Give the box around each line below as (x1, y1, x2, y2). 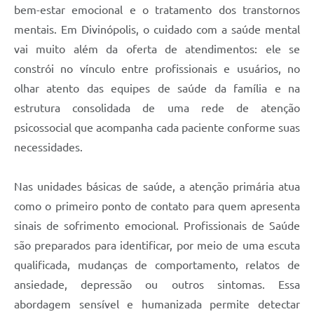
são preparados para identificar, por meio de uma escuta (14, 239, 300, 252)
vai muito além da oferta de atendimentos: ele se (14, 43, 300, 56)
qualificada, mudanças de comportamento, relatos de (14, 259, 300, 272)
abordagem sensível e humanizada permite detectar (14, 298, 300, 311)
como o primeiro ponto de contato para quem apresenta (14, 200, 300, 213)
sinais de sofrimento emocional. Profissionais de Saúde (14, 219, 300, 233)
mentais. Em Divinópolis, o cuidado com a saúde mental (14, 23, 300, 36)
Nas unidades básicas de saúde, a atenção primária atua (14, 180, 300, 193)
